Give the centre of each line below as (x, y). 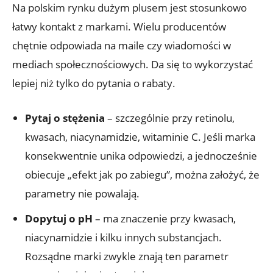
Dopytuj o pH (59, 218)
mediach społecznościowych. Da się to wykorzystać (133, 64)
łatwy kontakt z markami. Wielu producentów (119, 26)
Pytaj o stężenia (65, 118)
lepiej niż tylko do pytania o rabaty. (94, 83)
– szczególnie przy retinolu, (170, 118)
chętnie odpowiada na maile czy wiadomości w (122, 45)
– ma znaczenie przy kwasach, (164, 218)
